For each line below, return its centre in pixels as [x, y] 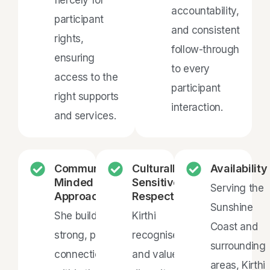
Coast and [234, 226]
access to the [86, 77]
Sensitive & [161, 182]
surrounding [238, 246]
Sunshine [231, 207]
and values [158, 254]
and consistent [206, 30]
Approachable [90, 196]
